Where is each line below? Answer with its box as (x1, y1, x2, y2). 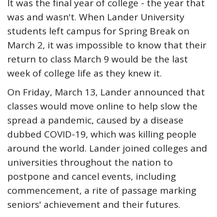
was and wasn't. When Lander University (7, 11, 185, 23)
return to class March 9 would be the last (7, 53, 188, 65)
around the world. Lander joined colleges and (7, 142, 207, 155)
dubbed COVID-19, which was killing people (7, 128, 197, 140)
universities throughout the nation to (7, 156, 173, 169)
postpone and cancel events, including (7, 170, 176, 183)
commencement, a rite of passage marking (7, 184, 196, 197)
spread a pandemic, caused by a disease (7, 114, 184, 126)
